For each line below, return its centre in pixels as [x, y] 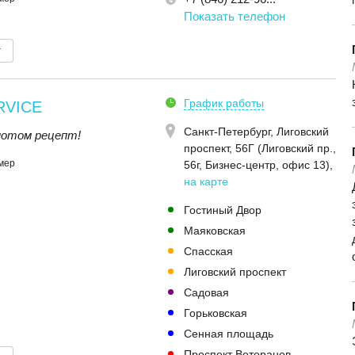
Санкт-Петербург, [230, 132]
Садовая [206, 292]
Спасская [208, 251]
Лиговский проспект [235, 272]
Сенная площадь [229, 334]
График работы [224, 103]
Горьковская [216, 313]
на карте [206, 181]
